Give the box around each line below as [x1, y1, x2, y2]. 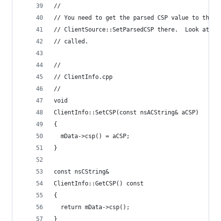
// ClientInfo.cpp [54, 74, 112, 80]
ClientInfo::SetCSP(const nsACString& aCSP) [54, 109, 199, 116]
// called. [54, 38, 88, 45]
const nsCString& [54, 168, 109, 175]
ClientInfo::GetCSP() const [54, 180, 144, 187]
